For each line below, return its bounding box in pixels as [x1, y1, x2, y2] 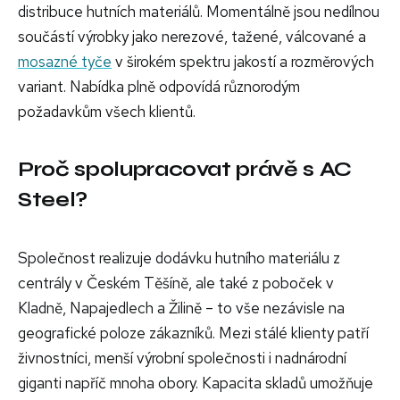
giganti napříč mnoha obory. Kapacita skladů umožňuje [18, 372, 373, 393]
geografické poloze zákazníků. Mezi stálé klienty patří [18, 322, 369, 343]
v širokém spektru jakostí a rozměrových [112, 51, 374, 71]
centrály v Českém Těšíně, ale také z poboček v [18, 272, 334, 293]
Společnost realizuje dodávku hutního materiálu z [18, 247, 340, 268]
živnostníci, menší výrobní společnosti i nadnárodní [18, 347, 346, 368]
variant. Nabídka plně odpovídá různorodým [18, 76, 300, 96]
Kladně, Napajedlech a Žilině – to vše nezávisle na [18, 297, 345, 318]
